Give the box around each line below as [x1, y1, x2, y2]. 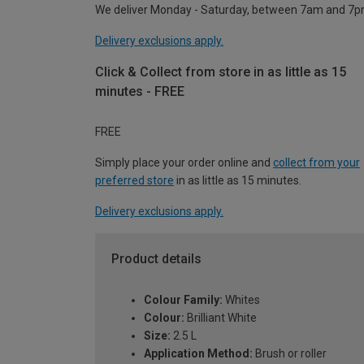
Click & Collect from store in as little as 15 [95, 63, 346, 80]
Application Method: [144, 347, 253, 361]
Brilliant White [184, 311, 257, 325]
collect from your [273, 156, 360, 170]
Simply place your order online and [95, 156, 273, 170]
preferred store [95, 174, 174, 188]
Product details [111, 251, 201, 267]
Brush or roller [253, 347, 327, 361]
